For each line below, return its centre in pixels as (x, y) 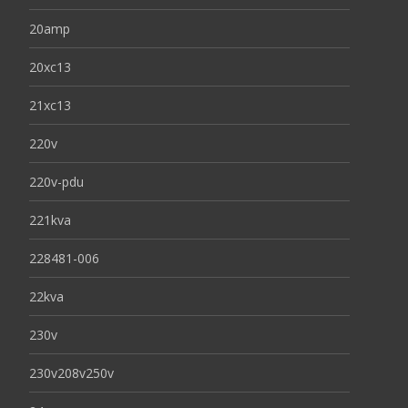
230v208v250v (71, 373)
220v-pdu (56, 182)
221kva (50, 220)
